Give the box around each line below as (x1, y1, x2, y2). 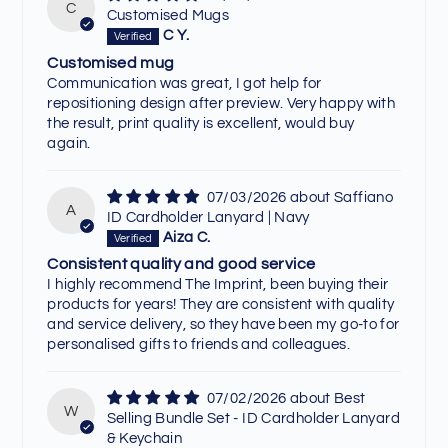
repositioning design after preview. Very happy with (47, 95, 396, 111)
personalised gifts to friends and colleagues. (47, 337, 350, 353)
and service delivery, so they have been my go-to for (47, 317, 400, 333)
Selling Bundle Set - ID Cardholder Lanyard (106, 411, 400, 427)
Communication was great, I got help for (47, 75, 322, 91)
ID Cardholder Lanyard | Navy (106, 209, 310, 225)
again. (47, 135, 91, 151)
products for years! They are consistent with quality (47, 297, 395, 313)
